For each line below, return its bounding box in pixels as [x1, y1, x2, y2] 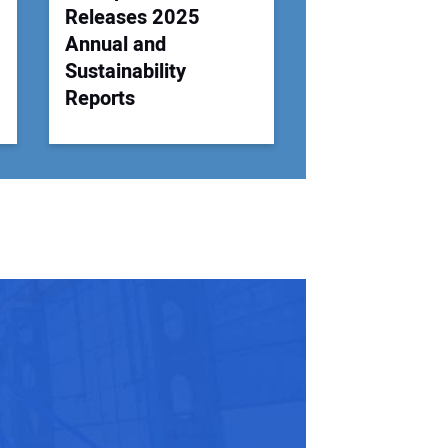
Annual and [65, 29, 166, 59]
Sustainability [65, 56, 186, 86]
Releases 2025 [65, 2, 200, 32]
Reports [65, 83, 135, 113]
